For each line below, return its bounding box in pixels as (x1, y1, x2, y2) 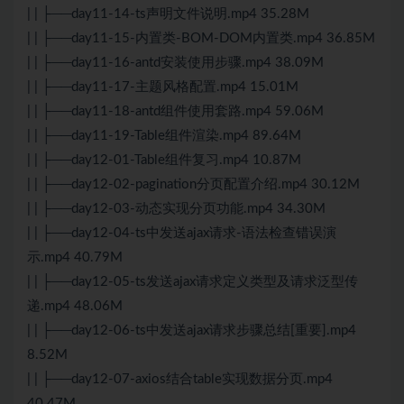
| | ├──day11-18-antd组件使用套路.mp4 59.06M (27, 105, 324, 119)
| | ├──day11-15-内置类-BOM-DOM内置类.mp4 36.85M (27, 32, 375, 46)
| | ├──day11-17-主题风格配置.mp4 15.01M (27, 80, 298, 95)
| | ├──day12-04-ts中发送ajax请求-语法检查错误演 (27, 226, 336, 241)
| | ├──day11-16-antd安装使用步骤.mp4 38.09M (27, 56, 324, 70)
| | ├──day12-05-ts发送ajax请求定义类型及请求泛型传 (27, 275, 358, 289)
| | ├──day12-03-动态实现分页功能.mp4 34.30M (27, 202, 326, 216)
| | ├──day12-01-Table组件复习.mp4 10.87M (27, 153, 301, 168)
